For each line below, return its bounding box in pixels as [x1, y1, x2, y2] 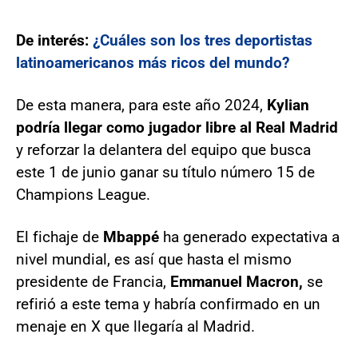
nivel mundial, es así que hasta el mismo [16, 249, 292, 268]
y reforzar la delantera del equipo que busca [16, 140, 311, 159]
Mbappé [103, 227, 163, 246]
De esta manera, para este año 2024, [16, 95, 267, 114]
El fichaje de [16, 227, 103, 246]
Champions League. [16, 185, 150, 204]
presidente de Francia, [16, 272, 170, 291]
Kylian [267, 95, 309, 114]
